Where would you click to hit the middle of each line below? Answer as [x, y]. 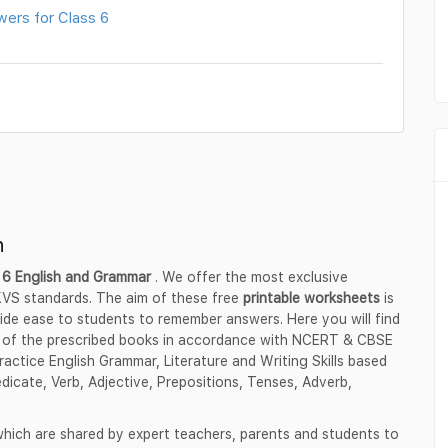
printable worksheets [313, 297]
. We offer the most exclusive [249, 276]
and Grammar [108, 276]
